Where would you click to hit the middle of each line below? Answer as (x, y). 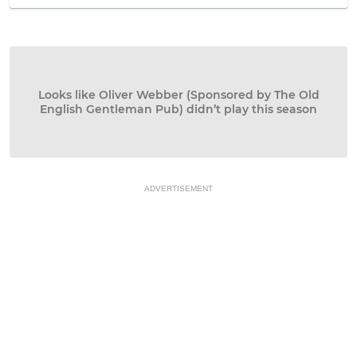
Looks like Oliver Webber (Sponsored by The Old (178, 95)
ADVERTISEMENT (178, 188)
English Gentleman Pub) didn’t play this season (178, 109)
